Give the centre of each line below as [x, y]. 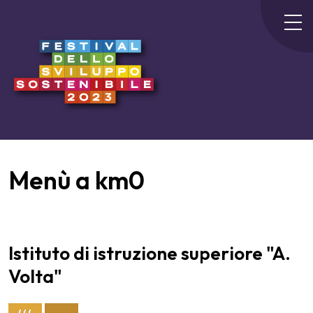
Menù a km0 [77, 180]
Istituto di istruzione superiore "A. [150, 254]
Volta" [35, 277]
